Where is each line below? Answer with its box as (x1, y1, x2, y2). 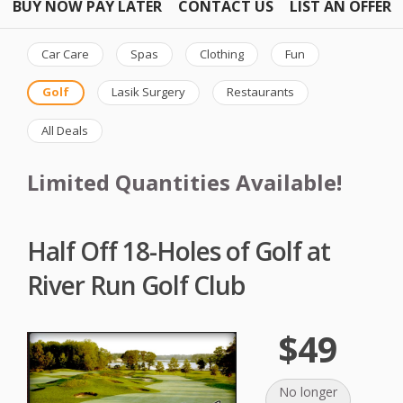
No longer (278, 383, 337, 401)
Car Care (41, 45, 89, 62)
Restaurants (227, 84, 294, 101)
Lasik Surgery (112, 84, 185, 101)
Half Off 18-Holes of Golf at (27, 233, 330, 268)
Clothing (200, 45, 244, 62)
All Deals (41, 121, 88, 139)
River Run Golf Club (27, 267, 245, 302)
